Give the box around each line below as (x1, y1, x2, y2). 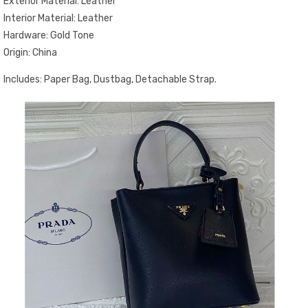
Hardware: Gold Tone (3, 29, 94, 41)
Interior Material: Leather (3, 12, 113, 24)
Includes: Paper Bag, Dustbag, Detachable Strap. (3, 74, 217, 85)
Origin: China (3, 46, 57, 58)
